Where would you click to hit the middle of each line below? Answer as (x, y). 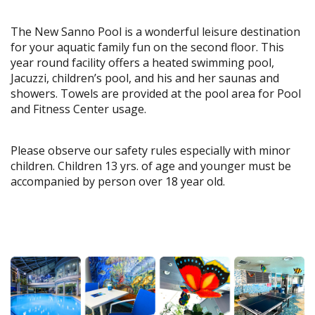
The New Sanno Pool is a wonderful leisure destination (155, 32)
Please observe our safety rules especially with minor (150, 151)
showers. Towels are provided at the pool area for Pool (156, 94)
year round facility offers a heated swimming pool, (142, 63)
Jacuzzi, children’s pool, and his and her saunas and (145, 78)
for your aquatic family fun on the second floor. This (147, 47)
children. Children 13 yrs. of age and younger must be (151, 166)
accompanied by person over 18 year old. (118, 182)
